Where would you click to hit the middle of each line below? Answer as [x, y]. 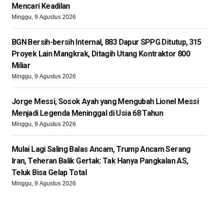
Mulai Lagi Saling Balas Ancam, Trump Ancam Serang [101, 149]
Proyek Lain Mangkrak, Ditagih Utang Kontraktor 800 [101, 54]
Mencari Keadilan [41, 6]
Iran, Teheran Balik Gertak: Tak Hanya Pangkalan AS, [100, 161]
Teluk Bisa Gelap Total [49, 173]
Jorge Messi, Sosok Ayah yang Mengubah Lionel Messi [105, 101]
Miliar [21, 65]
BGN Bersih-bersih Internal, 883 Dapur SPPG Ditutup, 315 [107, 42]
